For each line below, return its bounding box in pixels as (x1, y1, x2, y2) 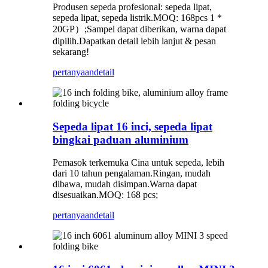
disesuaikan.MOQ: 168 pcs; (53, 190, 158, 200)
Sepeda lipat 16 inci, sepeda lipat (53, 120, 212, 133)
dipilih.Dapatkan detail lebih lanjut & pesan (53, 35, 216, 46)
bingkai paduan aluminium (53, 133, 188, 146)
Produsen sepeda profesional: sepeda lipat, (53, 1, 212, 12)
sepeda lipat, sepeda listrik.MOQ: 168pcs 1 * (53, 12, 222, 23)
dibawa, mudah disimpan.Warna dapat (53, 179, 197, 190)
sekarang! (53, 46, 89, 57)
